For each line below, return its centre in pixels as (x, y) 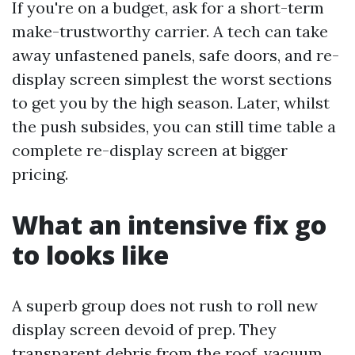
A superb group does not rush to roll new (165, 305)
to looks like (90, 255)
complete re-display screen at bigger (150, 150)
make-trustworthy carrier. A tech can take (170, 31)
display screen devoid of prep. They (144, 329)
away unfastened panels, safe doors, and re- (176, 55)
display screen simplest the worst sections (172, 79)
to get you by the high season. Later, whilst (171, 103)
